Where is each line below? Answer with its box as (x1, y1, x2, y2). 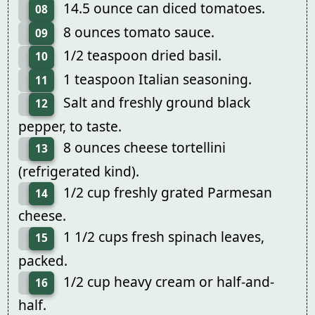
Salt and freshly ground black (63, 93, 250, 112)
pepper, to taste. (18, 116, 122, 136)
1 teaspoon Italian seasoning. (63, 69, 252, 89)
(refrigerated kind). (18, 161, 139, 181)
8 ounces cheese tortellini (63, 137, 226, 157)
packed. (18, 250, 67, 270)
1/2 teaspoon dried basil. (63, 46, 221, 65)
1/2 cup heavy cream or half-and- (63, 271, 274, 291)
